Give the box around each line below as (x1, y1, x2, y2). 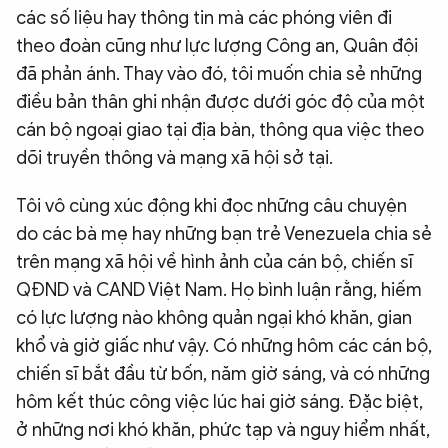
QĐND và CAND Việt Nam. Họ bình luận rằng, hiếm (16, 278, 422, 301)
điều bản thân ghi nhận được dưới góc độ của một (16, 90, 425, 113)
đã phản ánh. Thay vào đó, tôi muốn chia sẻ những (16, 62, 422, 85)
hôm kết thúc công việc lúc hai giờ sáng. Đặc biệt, (16, 390, 423, 413)
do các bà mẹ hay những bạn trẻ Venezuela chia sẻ (16, 222, 432, 245)
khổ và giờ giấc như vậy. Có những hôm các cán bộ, (16, 334, 432, 357)
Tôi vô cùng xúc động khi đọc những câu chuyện (16, 194, 407, 217)
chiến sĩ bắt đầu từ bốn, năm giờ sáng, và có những (16, 362, 430, 385)
